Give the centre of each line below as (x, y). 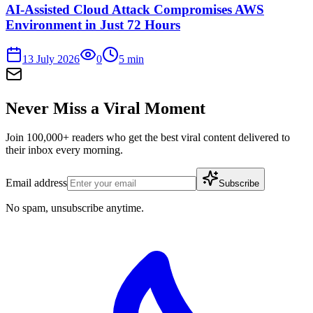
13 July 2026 (51, 59)
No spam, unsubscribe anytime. (75, 208)
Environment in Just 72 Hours (93, 24)
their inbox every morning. (64, 150)
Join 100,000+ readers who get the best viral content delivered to (148, 138)
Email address (36, 183)
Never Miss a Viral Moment (105, 108)
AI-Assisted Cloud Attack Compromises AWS (135, 9)
